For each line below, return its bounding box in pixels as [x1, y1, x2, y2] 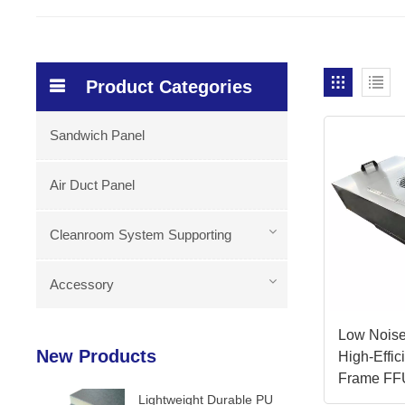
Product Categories [86, 76, 253, 97]
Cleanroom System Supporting [50, 226, 232, 242]
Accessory [50, 276, 115, 292]
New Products [36, 345, 157, 366]
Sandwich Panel [50, 127, 146, 143]
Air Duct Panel [50, 176, 136, 193]
